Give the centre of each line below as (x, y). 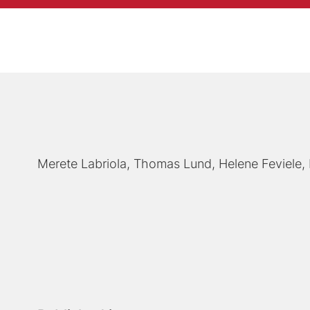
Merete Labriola (82, 164)
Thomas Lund (173, 164)
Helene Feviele (261, 164)
